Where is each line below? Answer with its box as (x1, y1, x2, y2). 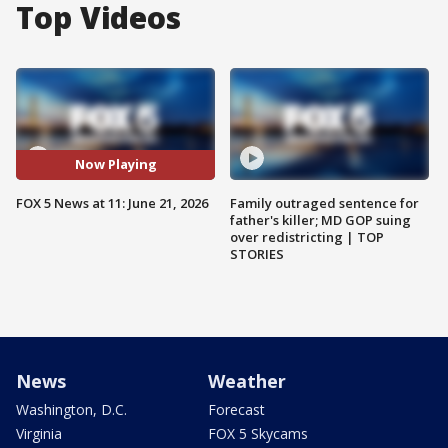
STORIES (230, 244, 284, 263)
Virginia (16, 423, 62, 443)
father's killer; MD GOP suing (230, 210, 411, 229)
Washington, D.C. (16, 399, 127, 419)
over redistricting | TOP (230, 227, 384, 246)
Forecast (208, 399, 265, 419)
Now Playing (74, 155, 157, 174)
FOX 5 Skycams (208, 423, 308, 443)
